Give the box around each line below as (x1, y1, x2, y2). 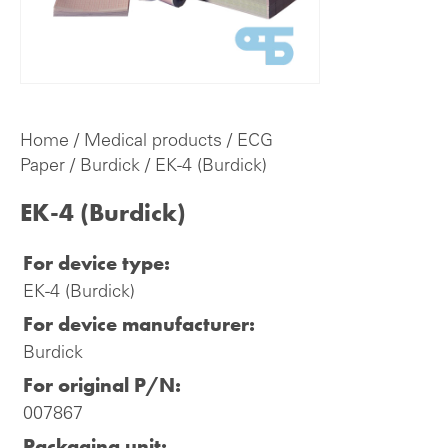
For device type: (23, 250, 170, 276)
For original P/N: (23, 372, 181, 398)
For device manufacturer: (23, 311, 255, 337)
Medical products (84, 133, 222, 151)
